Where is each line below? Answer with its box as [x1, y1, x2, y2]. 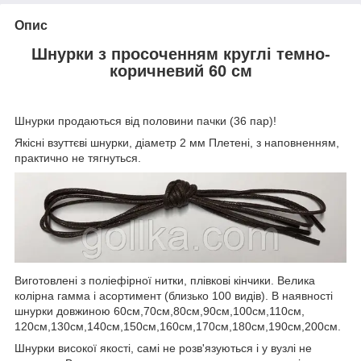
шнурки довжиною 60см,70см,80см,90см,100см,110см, [15, 305, 305, 318]
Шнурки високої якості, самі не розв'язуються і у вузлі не [15, 342, 312, 355]
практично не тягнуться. [15, 151, 141, 165]
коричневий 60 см [109, 61, 252, 80]
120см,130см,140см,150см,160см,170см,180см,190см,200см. [15, 320, 341, 334]
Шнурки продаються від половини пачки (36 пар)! [15, 114, 276, 128]
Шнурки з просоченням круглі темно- [31, 44, 330, 63]
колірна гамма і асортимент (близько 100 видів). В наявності [15, 289, 333, 303]
